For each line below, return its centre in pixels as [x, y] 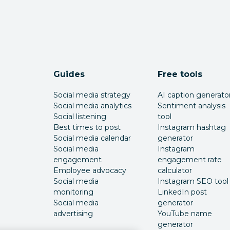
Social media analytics [93, 106]
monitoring [74, 192]
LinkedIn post [182, 192]
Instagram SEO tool [193, 181]
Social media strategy [92, 95]
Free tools [180, 74]
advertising [73, 214]
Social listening [80, 117]
